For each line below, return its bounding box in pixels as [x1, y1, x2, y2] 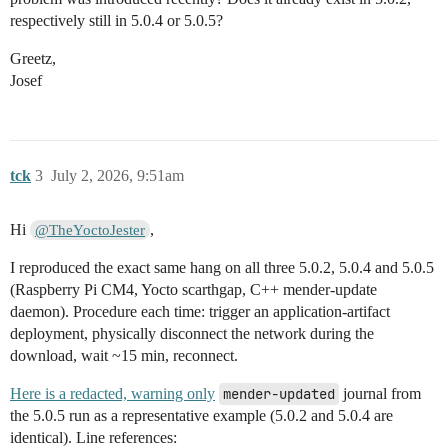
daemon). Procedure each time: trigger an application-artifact [10, 303, 390, 321]
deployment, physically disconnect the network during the [10, 325, 374, 343]
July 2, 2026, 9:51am [51, 167, 184, 185]
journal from [339, 385, 421, 403]
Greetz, [10, 50, 56, 68]
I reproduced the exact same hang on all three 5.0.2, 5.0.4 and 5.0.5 [10, 259, 434, 277]
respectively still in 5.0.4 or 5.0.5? [10, 12, 223, 30]
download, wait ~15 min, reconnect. [10, 347, 238, 365]
